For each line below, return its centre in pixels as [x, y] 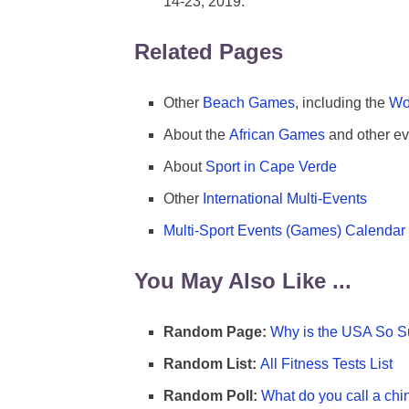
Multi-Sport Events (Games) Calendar [284, 230]
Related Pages [209, 52]
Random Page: [215, 332]
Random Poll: [210, 395]
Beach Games [249, 103]
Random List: [210, 364]
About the [196, 135]
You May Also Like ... [243, 281]
